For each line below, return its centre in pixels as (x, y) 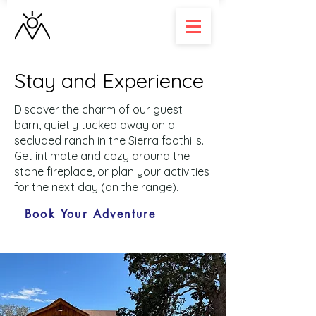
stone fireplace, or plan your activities (112, 171)
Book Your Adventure (90, 214)
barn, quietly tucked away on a (95, 125)
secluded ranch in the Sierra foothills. (109, 140)
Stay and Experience (109, 80)
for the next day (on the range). (96, 187)
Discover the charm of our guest (98, 109)
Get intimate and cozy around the (102, 156)
